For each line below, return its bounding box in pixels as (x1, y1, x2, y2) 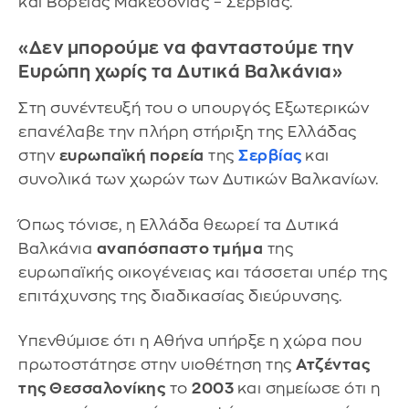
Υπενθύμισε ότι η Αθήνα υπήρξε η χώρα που (18, 333, 362, 350)
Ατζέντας (296, 357, 370, 373)
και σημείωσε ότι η (236, 381, 381, 397)
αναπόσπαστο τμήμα (96, 240, 263, 257)
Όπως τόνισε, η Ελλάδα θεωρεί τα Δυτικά (18, 216, 339, 233)
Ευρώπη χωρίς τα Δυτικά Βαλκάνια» (18, 62, 342, 80)
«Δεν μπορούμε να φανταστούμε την (18, 38, 353, 57)
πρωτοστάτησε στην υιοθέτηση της (18, 357, 296, 373)
